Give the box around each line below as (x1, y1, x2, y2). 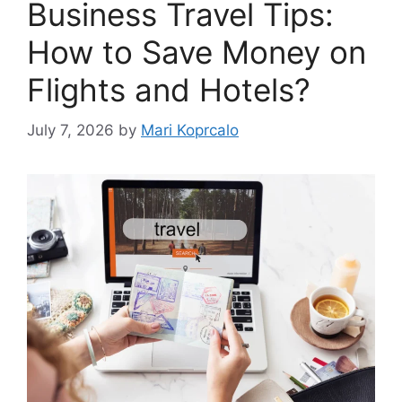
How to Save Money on (27, 33, 366, 72)
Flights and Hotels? (27, 71, 310, 109)
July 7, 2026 (27, 120, 114, 139)
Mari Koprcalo (141, 120, 239, 139)
